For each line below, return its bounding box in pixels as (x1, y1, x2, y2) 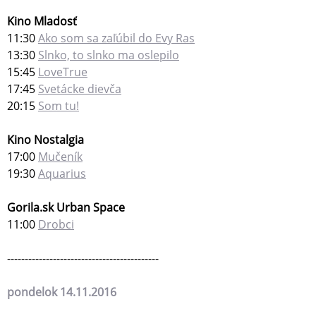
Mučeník (38, 149, 83, 165)
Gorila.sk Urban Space (7, 200, 125, 216)
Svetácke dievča (38, 81, 121, 97)
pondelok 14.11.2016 (7, 284, 116, 300)
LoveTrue (38, 64, 87, 80)
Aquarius (38, 166, 86, 182)
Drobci (38, 217, 74, 233)
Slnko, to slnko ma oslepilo (38, 47, 179, 63)
